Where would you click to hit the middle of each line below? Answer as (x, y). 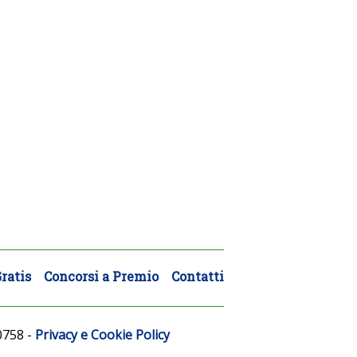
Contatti (198, 277)
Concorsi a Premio (101, 277)
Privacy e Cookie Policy (102, 334)
